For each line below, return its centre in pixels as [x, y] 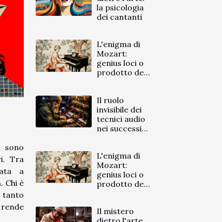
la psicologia [120, 8]
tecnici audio [121, 119]
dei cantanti [120, 17]
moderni [113, 138]
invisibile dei [119, 109]
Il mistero [115, 211]
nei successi [119, 128]
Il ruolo [111, 100]
